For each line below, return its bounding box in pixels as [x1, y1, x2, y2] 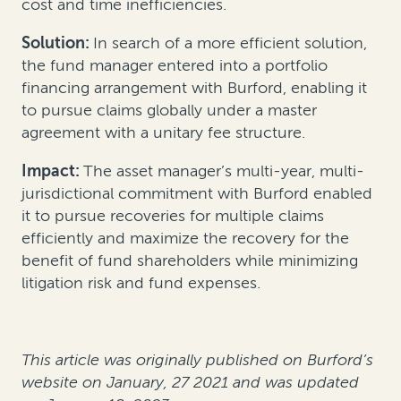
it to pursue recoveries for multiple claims [21, 206, 324, 226]
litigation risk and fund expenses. [21, 273, 260, 294]
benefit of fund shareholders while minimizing [21, 251, 358, 271]
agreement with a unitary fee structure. [21, 123, 305, 143]
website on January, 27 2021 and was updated [21, 372, 359, 393]
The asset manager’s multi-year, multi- [83, 161, 364, 182]
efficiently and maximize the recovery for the [21, 228, 349, 249]
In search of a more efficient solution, [93, 33, 367, 54]
